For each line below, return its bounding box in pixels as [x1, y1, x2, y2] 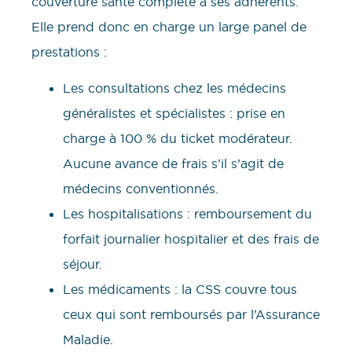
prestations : [31, 43, 107, 60]
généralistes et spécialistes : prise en [63, 105, 285, 122]
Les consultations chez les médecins [63, 80, 286, 97]
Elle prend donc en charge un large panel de [31, 18, 306, 35]
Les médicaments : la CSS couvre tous [63, 281, 297, 298]
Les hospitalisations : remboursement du [63, 206, 312, 222]
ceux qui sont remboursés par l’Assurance [63, 306, 320, 323]
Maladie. [63, 332, 113, 348]
